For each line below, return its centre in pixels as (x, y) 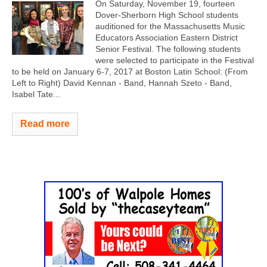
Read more (45, 124)
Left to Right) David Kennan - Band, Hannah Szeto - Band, (122, 83)
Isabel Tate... (36, 94)
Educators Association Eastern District (167, 38)
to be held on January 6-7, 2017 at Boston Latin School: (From (130, 72)
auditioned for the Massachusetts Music (170, 26)
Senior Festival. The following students (168, 49)
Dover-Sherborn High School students (167, 15)
